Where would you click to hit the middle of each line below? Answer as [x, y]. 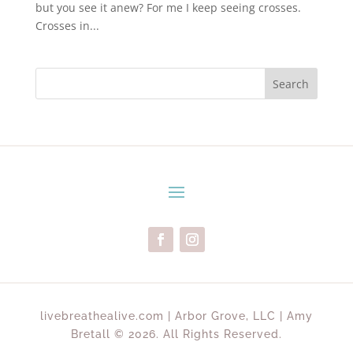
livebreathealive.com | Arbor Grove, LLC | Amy [176, 316]
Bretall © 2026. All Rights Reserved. [176, 334]
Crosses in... [67, 25]
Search [291, 84]
